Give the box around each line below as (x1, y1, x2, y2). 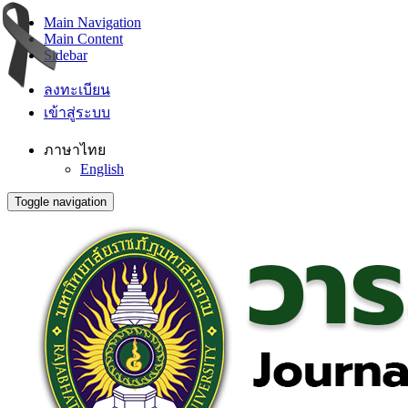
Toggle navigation (15, 195, 107, 209)
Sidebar (44, 47, 87, 63)
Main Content (44, 31, 123, 46)
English (80, 161, 124, 177)
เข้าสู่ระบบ (44, 105, 110, 120)
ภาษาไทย (44, 142, 106, 158)
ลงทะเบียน (44, 82, 110, 97)
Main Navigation (44, 15, 141, 30)
